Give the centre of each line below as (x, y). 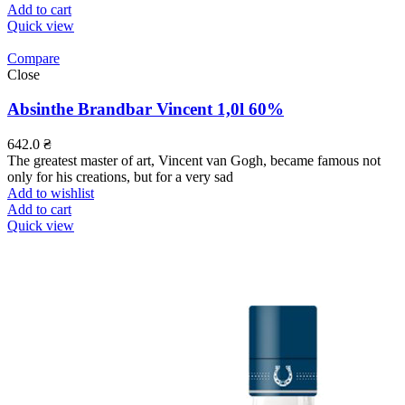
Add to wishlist (51, 193)
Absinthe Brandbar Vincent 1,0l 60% (146, 109)
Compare (33, 58)
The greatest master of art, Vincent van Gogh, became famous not (194, 161)
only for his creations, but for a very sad (120, 177)
